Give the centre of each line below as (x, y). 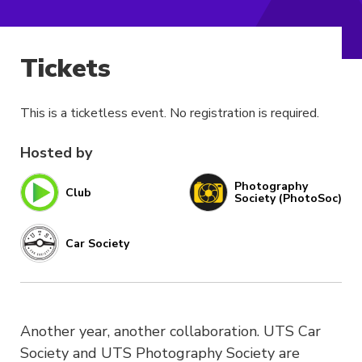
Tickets (65, 69)
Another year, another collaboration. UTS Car (170, 332)
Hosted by (56, 153)
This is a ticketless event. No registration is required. (170, 114)
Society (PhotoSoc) (288, 199)
